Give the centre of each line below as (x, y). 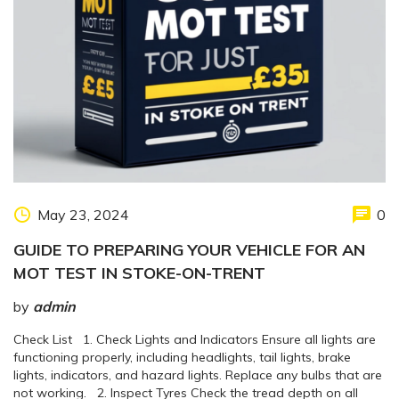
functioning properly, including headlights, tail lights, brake (182, 358)
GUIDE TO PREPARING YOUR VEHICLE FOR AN (189, 250)
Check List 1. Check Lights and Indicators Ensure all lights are (195, 340)
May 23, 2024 (83, 215)
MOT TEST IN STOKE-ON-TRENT (139, 273)
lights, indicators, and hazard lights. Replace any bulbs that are (198, 375)
